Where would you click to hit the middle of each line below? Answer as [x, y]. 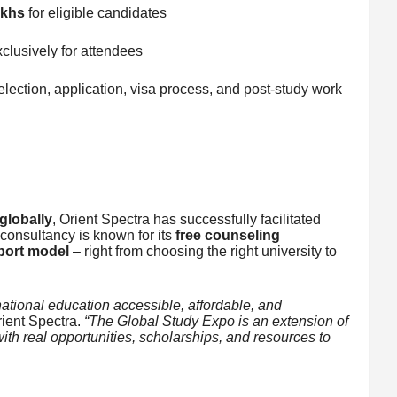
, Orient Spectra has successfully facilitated [186, 219]
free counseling [227, 235]
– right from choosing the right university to [202, 251]
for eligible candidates [95, 12]
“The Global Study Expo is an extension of [216, 321]
